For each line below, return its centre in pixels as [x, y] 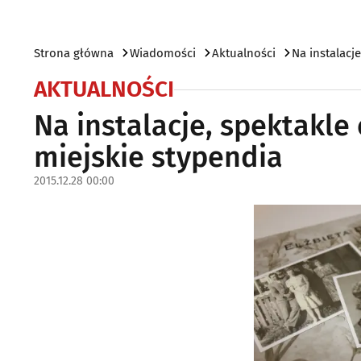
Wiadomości [163, 53]
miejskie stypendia [158, 157]
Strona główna [74, 53]
